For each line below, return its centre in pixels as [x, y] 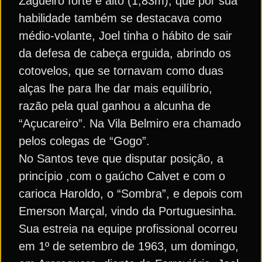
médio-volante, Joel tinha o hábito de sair [125, 36]
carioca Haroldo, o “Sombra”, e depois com [131, 194]
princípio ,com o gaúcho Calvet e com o [122, 176]
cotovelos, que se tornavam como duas [121, 71]
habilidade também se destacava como [120, 18]
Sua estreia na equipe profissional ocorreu [128, 229]
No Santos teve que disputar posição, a [121, 158]
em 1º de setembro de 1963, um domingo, [129, 246]
